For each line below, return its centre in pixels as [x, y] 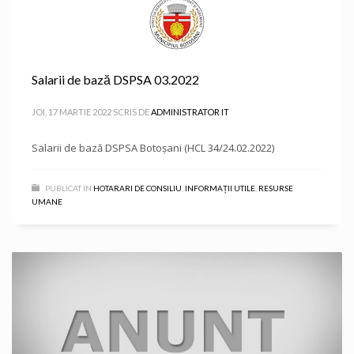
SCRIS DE [132, 112]
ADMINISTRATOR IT [190, 112]
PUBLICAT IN [68, 188]
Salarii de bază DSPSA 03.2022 [115, 79]
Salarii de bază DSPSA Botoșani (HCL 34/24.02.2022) [153, 148]
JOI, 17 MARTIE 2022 [72, 112]
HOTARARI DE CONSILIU [137, 188]
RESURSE [276, 188]
